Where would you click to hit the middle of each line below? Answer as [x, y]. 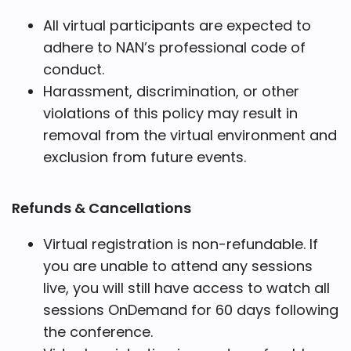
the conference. [98, 331]
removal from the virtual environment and [190, 135]
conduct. [74, 69]
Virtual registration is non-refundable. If [181, 244]
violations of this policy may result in [170, 113]
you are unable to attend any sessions [178, 266]
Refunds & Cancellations [101, 208]
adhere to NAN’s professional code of [174, 47]
